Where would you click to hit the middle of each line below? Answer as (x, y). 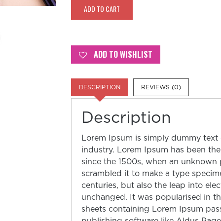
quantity (87, 18)
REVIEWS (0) (161, 87)
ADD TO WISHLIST (123, 54)
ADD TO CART (102, 8)
